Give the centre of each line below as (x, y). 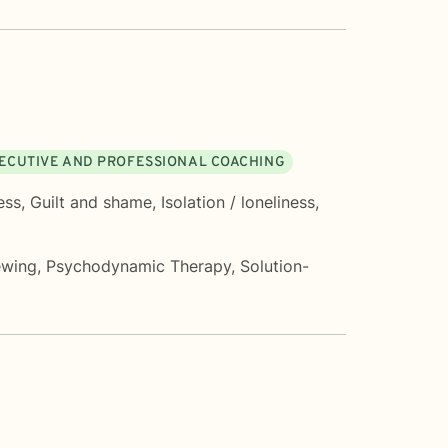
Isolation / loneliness (238, 201)
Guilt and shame (91, 201)
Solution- (274, 265)
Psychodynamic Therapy (138, 265)
